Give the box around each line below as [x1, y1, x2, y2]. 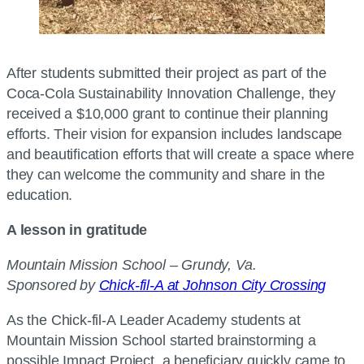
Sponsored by [6, 276, 99, 293]
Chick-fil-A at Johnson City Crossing [98, 276, 327, 293]
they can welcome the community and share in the [6, 166, 325, 183]
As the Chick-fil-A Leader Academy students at [6, 311, 301, 328]
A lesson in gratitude [6, 221, 148, 238]
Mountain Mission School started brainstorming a [6, 331, 316, 349]
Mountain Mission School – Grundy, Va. [6, 256, 257, 273]
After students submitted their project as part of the [6, 64, 327, 81]
